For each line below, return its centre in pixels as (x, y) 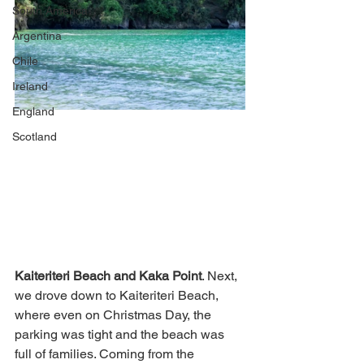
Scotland (35, 136)
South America (50, 11)
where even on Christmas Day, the (115, 315)
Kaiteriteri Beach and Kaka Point (108, 276)
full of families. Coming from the (106, 354)
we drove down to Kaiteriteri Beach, (118, 296)
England (33, 111)
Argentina (37, 36)
